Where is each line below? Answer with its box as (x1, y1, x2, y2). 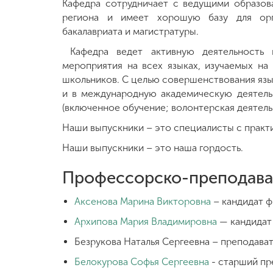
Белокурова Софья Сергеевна (74, 256, 209, 268)
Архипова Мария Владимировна (74, 216, 217, 227)
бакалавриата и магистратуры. (62, 26, 199, 37)
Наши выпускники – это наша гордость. (62, 142, 243, 154)
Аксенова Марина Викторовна (74, 196, 211, 207)
